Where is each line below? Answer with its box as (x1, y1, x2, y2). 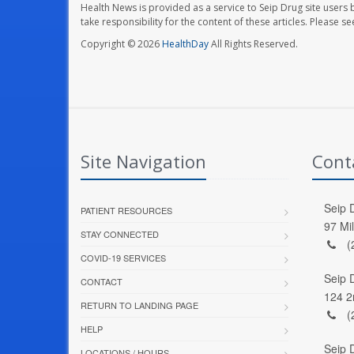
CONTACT (81, 274, 122, 288)
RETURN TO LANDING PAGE (81, 298, 198, 311)
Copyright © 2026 (81, 36, 162, 51)
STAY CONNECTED (81, 227, 159, 240)
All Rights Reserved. (209, 36, 298, 51)
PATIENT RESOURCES (81, 203, 172, 217)
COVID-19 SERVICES (81, 250, 166, 264)
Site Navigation (81, 149, 206, 173)
